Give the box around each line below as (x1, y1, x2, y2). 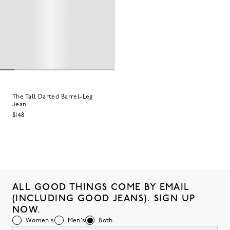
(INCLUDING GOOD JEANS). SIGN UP (12, 193, 196, 204)
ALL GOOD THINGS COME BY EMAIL (12, 181, 190, 193)
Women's (26, 217, 54, 224)
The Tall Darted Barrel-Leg (12, 93, 93, 100)
